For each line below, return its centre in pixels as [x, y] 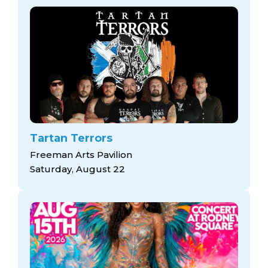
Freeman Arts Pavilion [81, 154]
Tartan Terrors [71, 138]
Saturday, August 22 [77, 169]
